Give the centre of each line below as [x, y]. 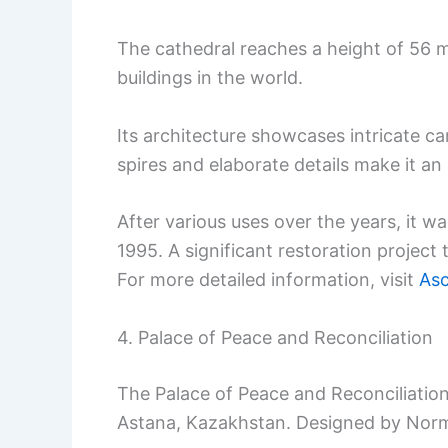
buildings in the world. [210, 77]
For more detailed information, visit [268, 280]
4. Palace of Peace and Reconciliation [275, 338]
